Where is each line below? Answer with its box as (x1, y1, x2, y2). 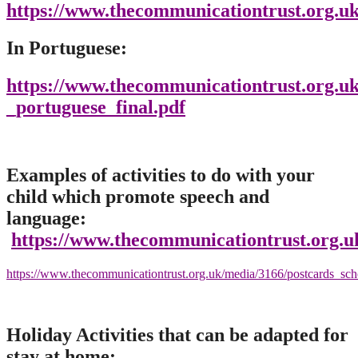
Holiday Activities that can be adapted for (6, 324, 348, 345)
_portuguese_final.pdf (6, 97, 185, 117)
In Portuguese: (6, 38, 132, 59)
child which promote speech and (6, 185, 269, 207)
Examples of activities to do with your (6, 164, 315, 185)
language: (6, 207, 91, 229)
